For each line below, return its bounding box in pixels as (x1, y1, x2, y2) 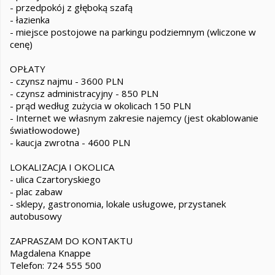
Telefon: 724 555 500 (10, 259, 101, 271)
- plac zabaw (10, 185, 63, 198)
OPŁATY (10, 63, 45, 75)
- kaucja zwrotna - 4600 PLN (10, 136, 130, 149)
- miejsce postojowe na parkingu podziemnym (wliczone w (10, 26, 256, 38)
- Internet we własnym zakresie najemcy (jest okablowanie (10, 112, 258, 124)
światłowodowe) (10, 124, 80, 136)
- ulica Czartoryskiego (10, 173, 101, 185)
